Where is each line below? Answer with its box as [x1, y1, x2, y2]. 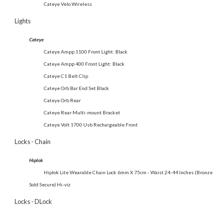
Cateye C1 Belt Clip [44, 73, 88, 79]
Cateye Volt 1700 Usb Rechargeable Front [44, 121, 138, 127]
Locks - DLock [15, 198, 52, 206]
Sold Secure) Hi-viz [29, 181, 71, 187]
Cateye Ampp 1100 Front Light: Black [44, 48, 127, 54]
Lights [15, 17, 31, 25]
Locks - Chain [15, 138, 51, 146]
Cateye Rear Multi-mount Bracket [44, 109, 120, 115]
